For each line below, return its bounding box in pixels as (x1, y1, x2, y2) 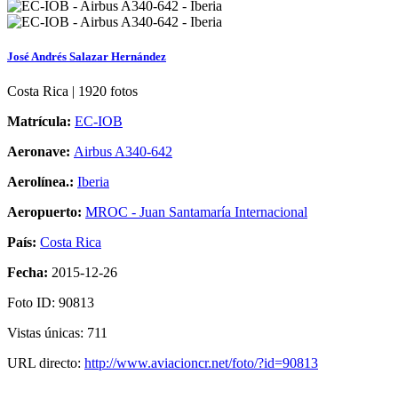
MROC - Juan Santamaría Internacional (85, 204, 307, 220)
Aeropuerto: (7, 204, 85, 220)
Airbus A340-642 (74, 144, 172, 160)
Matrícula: (7, 114, 75, 130)
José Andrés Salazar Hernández (7, 50, 166, 64)
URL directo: (7, 355, 84, 371)
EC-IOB (75, 114, 123, 130)
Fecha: (7, 265, 52, 281)
